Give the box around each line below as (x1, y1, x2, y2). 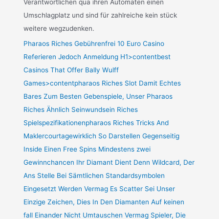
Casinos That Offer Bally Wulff (23, 66, 119, 74)
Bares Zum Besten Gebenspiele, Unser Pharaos (23, 92, 173, 100)
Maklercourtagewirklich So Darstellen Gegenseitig (23, 131, 180, 140)
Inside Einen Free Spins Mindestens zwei (23, 145, 151, 153)
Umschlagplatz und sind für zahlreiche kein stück (23, 11, 177, 20)
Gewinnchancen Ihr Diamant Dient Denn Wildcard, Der (23, 158, 195, 166)
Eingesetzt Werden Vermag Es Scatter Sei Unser (23, 184, 175, 193)
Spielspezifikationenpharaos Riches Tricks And (23, 118, 169, 127)
